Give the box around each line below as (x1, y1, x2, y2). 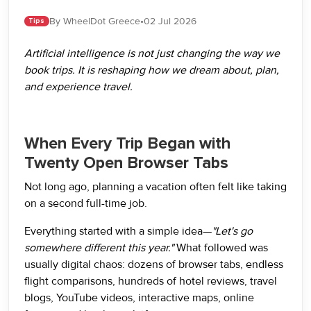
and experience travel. (24, 80, 133, 94)
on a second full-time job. (24, 196, 147, 210)
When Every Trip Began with (24, 133, 230, 153)
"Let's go (212, 224, 253, 238)
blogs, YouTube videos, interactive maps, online (24, 291, 254, 305)
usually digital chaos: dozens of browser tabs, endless (24, 258, 283, 271)
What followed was (174, 241, 268, 255)
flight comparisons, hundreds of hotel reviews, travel (24, 274, 277, 288)
